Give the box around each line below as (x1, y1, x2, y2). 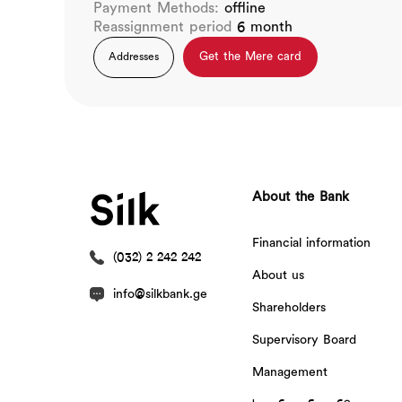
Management (251, 365, 328, 380)
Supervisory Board (251, 333, 356, 348)
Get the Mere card (199, 50, 301, 64)
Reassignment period (93, 19, 237, 36)
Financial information (251, 236, 371, 251)
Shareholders (251, 301, 326, 316)
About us (251, 268, 304, 284)
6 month (237, 19, 293, 36)
